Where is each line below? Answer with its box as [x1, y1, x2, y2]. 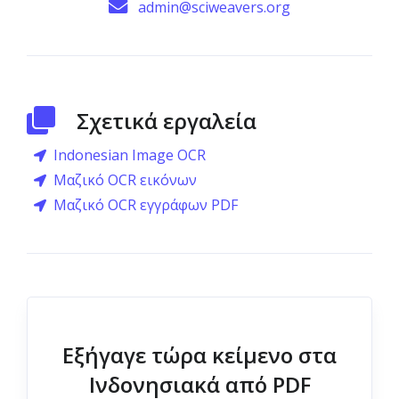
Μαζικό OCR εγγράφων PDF [53, 195, 238, 215]
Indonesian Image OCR [53, 145, 206, 165]
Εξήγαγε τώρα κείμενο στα [62, 340, 337, 370]
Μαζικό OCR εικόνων [53, 170, 197, 190]
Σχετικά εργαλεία [77, 106, 256, 135]
